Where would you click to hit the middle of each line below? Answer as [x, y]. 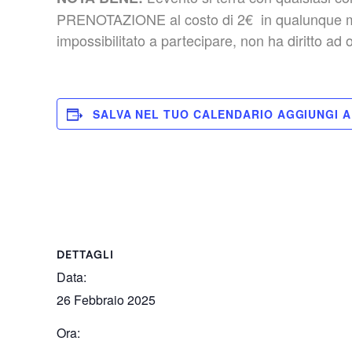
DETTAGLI [85, 255]
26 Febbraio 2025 [106, 300]
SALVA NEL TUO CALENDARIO [185, 114]
